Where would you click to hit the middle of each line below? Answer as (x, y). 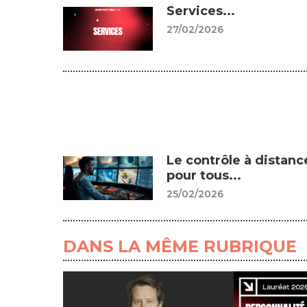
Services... (200, 11)
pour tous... (204, 176)
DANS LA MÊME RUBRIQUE (180, 246)
